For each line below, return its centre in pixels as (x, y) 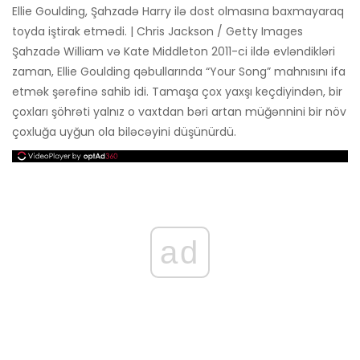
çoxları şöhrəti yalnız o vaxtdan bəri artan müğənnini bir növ (179, 111)
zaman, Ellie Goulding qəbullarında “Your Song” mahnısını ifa (179, 71)
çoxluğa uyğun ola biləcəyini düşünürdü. (124, 131)
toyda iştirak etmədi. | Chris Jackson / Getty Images (157, 31)
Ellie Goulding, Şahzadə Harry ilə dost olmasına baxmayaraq (178, 11)
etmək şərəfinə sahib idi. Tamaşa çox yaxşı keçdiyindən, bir (177, 91)
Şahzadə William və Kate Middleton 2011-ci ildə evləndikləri (174, 51)
